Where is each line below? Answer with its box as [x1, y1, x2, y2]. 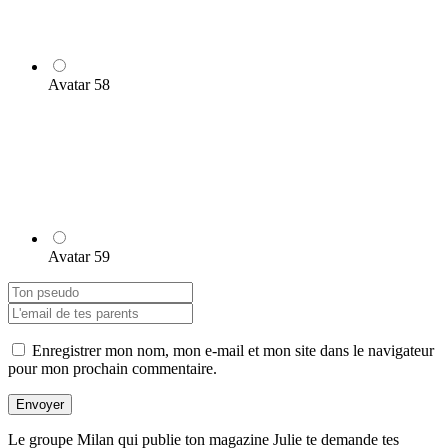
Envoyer [16, 396, 64, 412]
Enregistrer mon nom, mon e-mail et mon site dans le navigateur [32, 341, 434, 359]
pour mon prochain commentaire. [8, 359, 217, 377]
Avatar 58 [48, 75, 110, 93]
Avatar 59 [48, 247, 110, 265]
